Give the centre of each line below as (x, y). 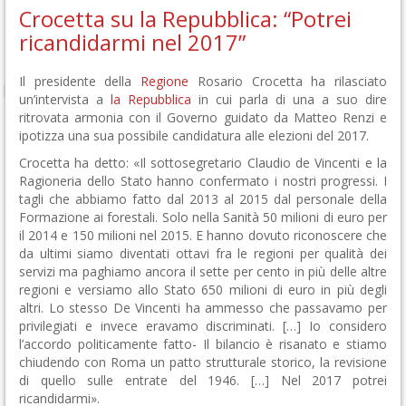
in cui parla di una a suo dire (289, 99)
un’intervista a (65, 99)
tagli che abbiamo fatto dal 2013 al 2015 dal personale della (203, 199)
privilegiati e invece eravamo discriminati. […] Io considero (203, 326)
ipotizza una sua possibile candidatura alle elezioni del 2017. (194, 135)
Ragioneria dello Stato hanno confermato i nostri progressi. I (203, 181)
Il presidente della (80, 81)
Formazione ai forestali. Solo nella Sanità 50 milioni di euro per (203, 217)
